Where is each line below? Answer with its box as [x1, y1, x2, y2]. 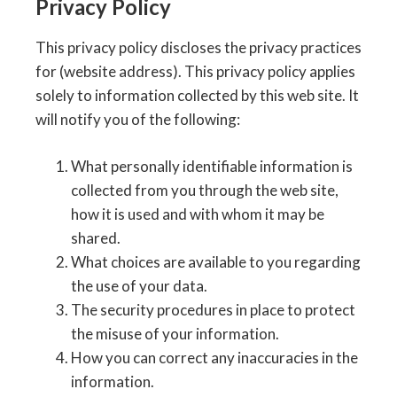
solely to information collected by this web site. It [35, 86, 359, 105]
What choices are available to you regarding [71, 253, 361, 271]
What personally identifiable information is [71, 157, 353, 175]
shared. [71, 229, 121, 247]
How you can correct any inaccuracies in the [71, 348, 358, 367]
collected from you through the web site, [71, 181, 339, 199]
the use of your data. [71, 276, 207, 295]
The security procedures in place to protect [71, 300, 355, 319]
